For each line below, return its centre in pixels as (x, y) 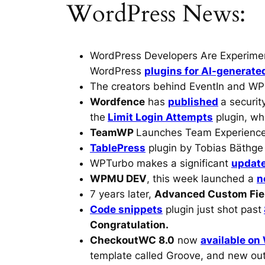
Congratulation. (129, 224)
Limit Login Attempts (160, 117)
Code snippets (126, 209)
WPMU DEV (118, 178)
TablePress (118, 148)
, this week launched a (202, 178)
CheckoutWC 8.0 (132, 240)
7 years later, (122, 194)
